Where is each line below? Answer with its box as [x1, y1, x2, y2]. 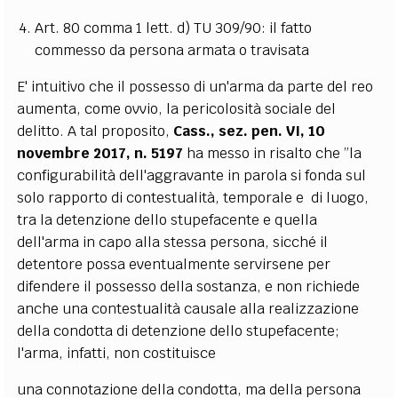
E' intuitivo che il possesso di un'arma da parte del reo [17, 76, 374, 96]
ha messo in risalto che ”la [183, 143, 362, 163]
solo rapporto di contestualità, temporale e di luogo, [17, 187, 370, 207]
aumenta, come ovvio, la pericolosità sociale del [17, 99, 337, 118]
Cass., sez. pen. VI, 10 [173, 121, 326, 140]
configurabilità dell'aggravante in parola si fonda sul [17, 165, 367, 185]
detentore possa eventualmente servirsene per [17, 254, 331, 274]
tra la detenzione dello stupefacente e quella [17, 210, 318, 229]
